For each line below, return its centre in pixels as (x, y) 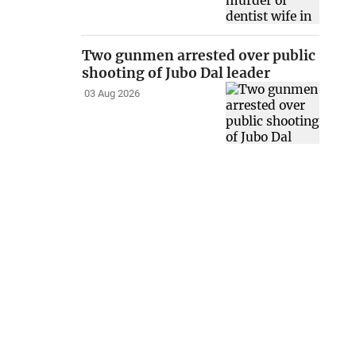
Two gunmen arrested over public (199, 55)
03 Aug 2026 (112, 94)
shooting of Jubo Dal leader (176, 73)
